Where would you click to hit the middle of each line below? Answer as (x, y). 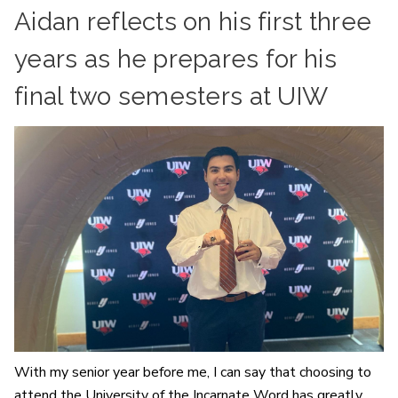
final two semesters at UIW (171, 96)
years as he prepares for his (175, 59)
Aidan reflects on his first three (193, 21)
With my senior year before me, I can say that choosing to (193, 373)
